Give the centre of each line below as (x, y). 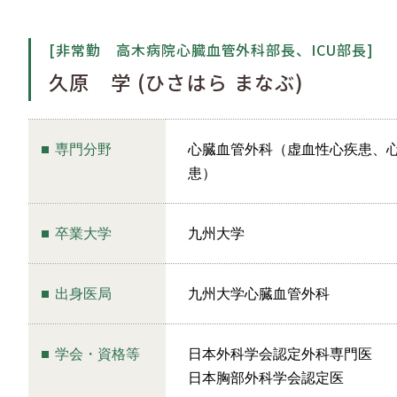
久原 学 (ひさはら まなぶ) (177, 82)
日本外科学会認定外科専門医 (280, 354)
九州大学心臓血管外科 (259, 293)
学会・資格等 (97, 354)
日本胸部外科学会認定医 (266, 378)
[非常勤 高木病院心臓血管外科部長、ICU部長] (212, 50)
